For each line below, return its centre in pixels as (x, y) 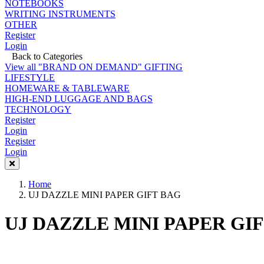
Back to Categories (44, 56)
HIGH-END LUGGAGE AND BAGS (79, 99)
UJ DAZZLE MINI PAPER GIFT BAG (105, 195)
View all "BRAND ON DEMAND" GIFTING (94, 67)
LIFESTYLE (30, 77)
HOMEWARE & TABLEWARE (67, 88)
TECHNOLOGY (38, 109)
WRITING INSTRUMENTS (60, 14)
